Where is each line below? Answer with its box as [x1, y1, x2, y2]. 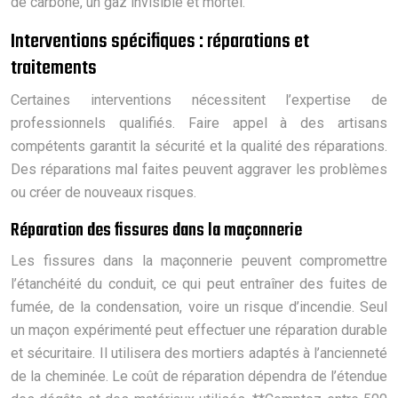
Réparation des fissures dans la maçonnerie [11, 215, 302, 245]
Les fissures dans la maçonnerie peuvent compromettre [11, 251, 387, 269]
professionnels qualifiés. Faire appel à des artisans [11, 114, 387, 131]
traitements [11, 52, 97, 84]
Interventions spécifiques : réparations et [11, 25, 309, 58]
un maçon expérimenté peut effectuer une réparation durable [11, 321, 387, 338]
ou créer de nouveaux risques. [11, 183, 196, 201]
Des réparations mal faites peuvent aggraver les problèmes [11, 160, 387, 178]
